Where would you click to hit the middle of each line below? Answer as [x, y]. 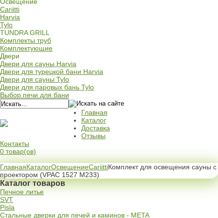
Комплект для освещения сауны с [162, 167]
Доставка [95, 128]
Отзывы [93, 136]
